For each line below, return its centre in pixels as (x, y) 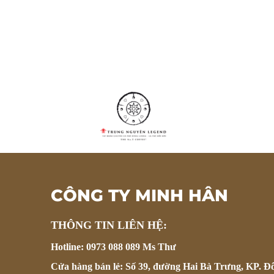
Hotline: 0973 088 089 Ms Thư (113, 247)
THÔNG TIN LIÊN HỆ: (110, 225)
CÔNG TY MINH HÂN (139, 195)
